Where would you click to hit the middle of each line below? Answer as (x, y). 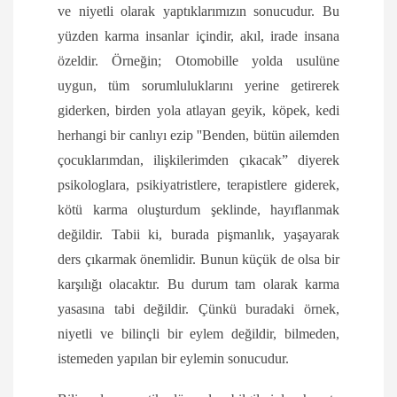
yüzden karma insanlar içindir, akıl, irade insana (198, 36)
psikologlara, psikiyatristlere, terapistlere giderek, (198, 185)
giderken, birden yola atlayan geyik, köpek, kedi (198, 111)
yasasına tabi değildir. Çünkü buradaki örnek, (198, 309)
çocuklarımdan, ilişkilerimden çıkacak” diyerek (198, 160)
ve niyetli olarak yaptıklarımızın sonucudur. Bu (198, 12)
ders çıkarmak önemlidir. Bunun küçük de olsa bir (198, 260)
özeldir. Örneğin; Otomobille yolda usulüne (198, 61)
